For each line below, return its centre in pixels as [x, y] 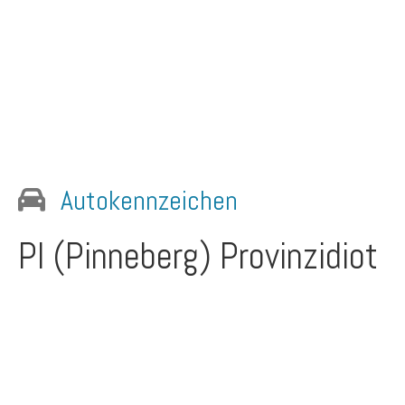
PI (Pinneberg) [119, 256]
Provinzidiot [299, 256]
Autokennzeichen [149, 201]
